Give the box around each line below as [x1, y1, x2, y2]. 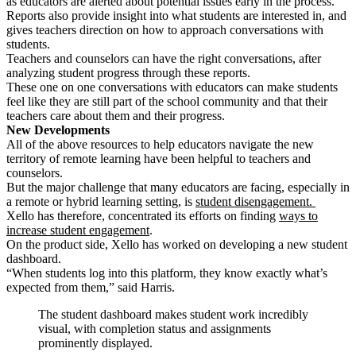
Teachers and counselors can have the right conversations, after [6, 52, 321, 66]
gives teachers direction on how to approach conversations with [6, 23, 323, 37]
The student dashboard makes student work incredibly [38, 308, 308, 322]
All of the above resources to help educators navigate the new [6, 137, 314, 152]
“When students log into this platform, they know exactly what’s [6, 266, 327, 281]
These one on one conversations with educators [6, 80, 246, 95]
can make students [246, 80, 338, 95]
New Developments [6, 123, 113, 137]
